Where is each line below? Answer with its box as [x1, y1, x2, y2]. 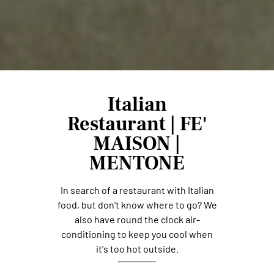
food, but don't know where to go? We [57, 199, 217, 211]
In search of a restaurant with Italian [60, 184, 214, 196]
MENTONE [89, 150, 185, 177]
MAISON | [94, 131, 180, 157]
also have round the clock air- [74, 213, 200, 226]
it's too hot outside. [95, 243, 179, 255]
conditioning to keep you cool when [61, 228, 213, 240]
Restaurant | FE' [67, 111, 207, 138]
